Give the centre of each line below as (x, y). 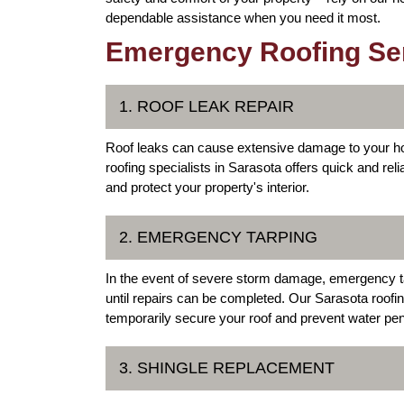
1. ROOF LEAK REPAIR (207, 106)
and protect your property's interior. (207, 187)
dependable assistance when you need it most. (243, 17)
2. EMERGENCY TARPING (218, 237)
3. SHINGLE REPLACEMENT (227, 367)
